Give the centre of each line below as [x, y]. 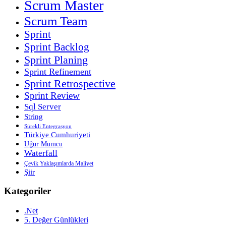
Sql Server [43, 106]
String [34, 116]
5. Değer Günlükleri [56, 220]
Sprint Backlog [57, 47]
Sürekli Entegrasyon [48, 126]
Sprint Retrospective [70, 83]
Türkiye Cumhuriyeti [57, 134]
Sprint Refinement [58, 71]
